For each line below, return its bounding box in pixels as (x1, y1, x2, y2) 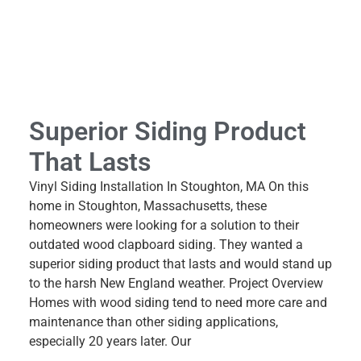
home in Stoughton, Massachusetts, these (29, 198, 267, 214)
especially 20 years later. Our (29, 334, 191, 350)
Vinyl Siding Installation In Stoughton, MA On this (29, 179, 309, 195)
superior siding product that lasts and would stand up (29, 256, 332, 272)
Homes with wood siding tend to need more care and (29, 295, 327, 311)
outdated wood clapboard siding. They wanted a (29, 237, 303, 253)
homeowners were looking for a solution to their (29, 218, 299, 234)
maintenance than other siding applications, (29, 314, 278, 330)
